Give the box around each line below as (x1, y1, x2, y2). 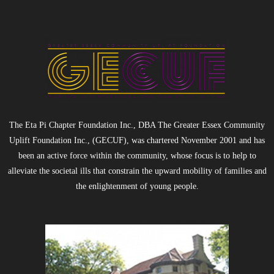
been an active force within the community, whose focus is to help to (18, 151, 256, 160)
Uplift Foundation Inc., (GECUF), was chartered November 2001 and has (9, 136, 265, 145)
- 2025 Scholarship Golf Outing (24, 29, 165, 42)
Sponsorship (24, 59, 83, 72)
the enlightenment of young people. (75, 182, 199, 191)
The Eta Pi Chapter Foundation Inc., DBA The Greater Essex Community (9, 120, 265, 130)
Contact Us (24, 89, 75, 102)
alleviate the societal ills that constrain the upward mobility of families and (7, 166, 267, 176)
